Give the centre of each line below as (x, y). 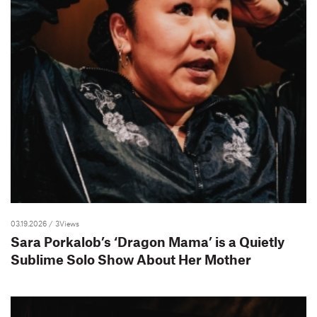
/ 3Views (64, 223)
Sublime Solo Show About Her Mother (131, 259)
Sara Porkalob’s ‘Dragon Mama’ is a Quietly (148, 242)
